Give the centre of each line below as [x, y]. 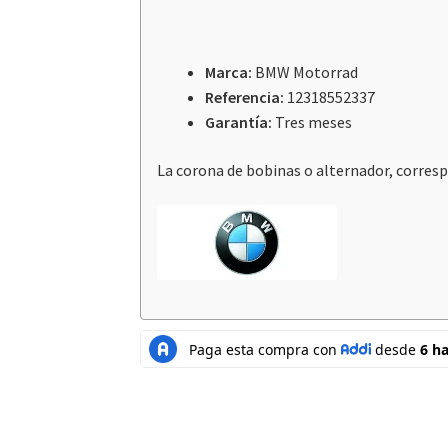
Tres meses [312, 122]
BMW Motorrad [307, 72]
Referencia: [246, 97]
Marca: [230, 72]
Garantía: [239, 122]
